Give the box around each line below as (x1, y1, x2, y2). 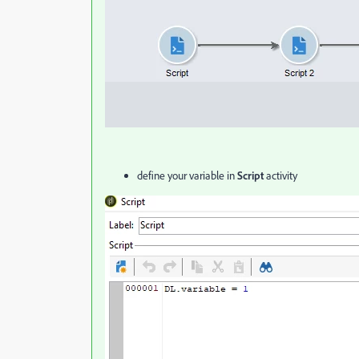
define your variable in (137, 168, 237, 183)
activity (264, 168, 297, 183)
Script (237, 168, 264, 182)
